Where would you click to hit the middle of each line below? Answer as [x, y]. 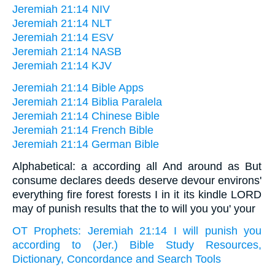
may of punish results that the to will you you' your [134, 209]
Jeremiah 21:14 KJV [62, 66]
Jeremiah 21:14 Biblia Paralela [87, 102]
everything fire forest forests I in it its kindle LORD [137, 195]
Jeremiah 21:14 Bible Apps [78, 88]
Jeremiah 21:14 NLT [62, 24]
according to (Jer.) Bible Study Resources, [137, 245]
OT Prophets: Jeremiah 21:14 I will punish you [137, 231]
